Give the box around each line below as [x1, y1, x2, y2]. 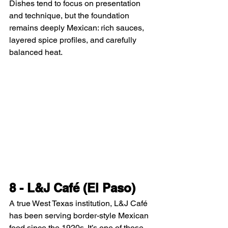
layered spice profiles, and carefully [9, 35, 138, 45]
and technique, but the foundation [9, 11, 131, 21]
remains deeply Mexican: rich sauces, [9, 23, 146, 33]
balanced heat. [9, 47, 63, 58]
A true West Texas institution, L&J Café [9, 198, 150, 208]
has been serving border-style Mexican [9, 210, 151, 220]
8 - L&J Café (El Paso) [9, 180, 135, 195]
